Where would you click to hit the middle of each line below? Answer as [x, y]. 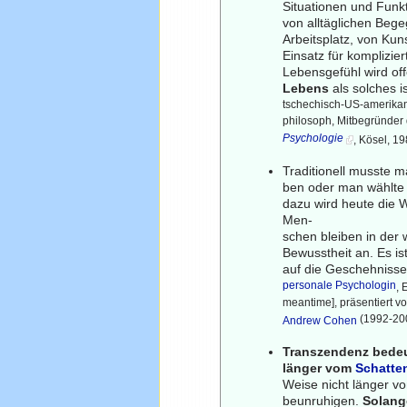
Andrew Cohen [320, 320]
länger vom [319, 367]
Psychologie [313, 139]
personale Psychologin [340, 286]
